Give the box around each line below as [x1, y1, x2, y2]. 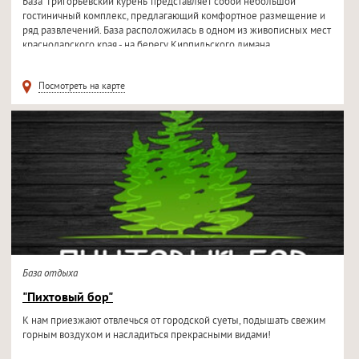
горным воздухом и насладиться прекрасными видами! [22, 329, 271, 342]
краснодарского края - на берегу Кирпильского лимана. [22, 39, 272, 52]
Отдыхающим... [22, 54, 93, 67]
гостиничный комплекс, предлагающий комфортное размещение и [22, 10, 325, 23]
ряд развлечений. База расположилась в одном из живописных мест [22, 25, 331, 38]
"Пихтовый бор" [22, 290, 113, 306]
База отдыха [22, 268, 78, 280]
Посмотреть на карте [38, 81, 125, 93]
